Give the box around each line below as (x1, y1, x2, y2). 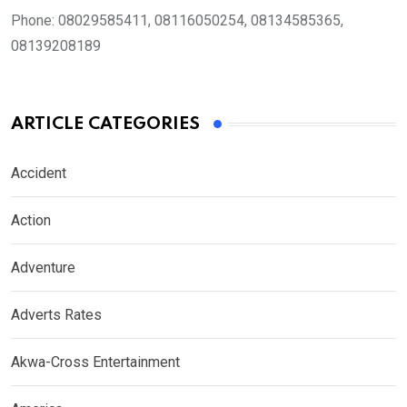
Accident (11, 164, 66, 183)
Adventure (11, 259, 75, 277)
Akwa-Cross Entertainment (11, 353, 180, 372)
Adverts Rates (11, 306, 102, 324)
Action (11, 212, 51, 230)
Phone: (11, 12, 55, 30)
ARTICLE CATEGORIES (11, 115, 200, 134)
